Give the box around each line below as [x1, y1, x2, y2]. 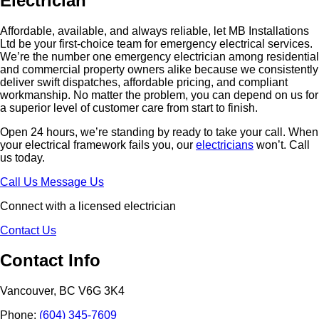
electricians [196, 138, 253, 151]
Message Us [41, 175, 104, 188]
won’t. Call [253, 138, 310, 151]
